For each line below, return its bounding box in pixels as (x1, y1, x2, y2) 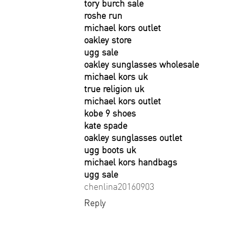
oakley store (84, 34, 131, 46)
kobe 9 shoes (84, 107, 136, 119)
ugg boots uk (84, 144, 136, 156)
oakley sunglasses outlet (84, 132, 182, 144)
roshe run (84, 10, 122, 21)
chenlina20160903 (84, 181, 154, 192)
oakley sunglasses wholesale (84, 59, 199, 70)
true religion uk (84, 83, 144, 95)
